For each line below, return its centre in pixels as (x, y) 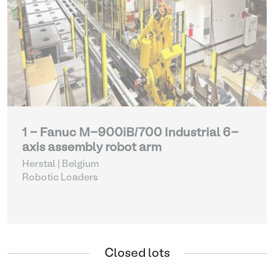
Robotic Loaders (60, 178)
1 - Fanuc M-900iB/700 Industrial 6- (130, 133)
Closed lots (137, 254)
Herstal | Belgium (61, 165)
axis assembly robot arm (92, 148)
